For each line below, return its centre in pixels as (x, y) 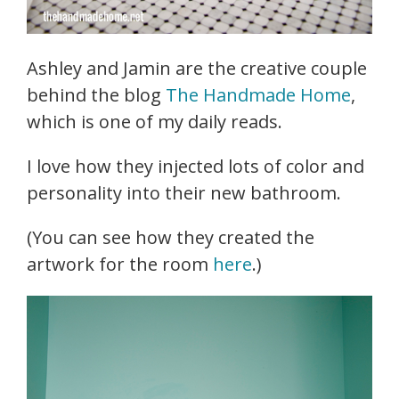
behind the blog (96, 94)
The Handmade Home (258, 94)
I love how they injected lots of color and (195, 166)
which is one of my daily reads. (155, 121)
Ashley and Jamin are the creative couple (197, 68)
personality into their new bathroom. (184, 192)
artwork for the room (120, 264)
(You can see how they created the (171, 237)
